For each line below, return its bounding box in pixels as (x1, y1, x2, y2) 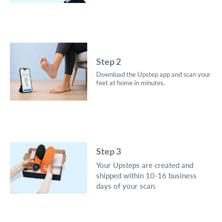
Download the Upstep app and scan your (96, 71, 211, 79)
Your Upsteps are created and (96, 160, 193, 169)
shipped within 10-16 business (96, 170, 197, 180)
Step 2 (96, 56, 121, 67)
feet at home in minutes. (96, 79, 165, 87)
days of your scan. (96, 181, 157, 190)
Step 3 (96, 145, 121, 157)
